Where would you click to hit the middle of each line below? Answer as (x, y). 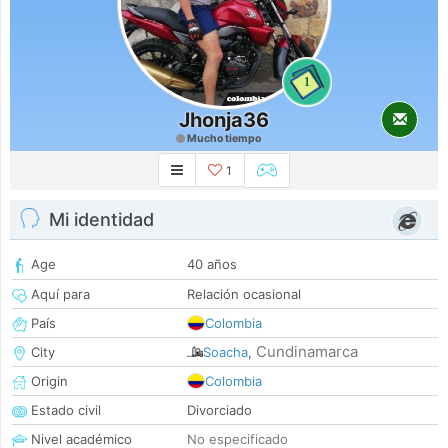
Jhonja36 (224, 120)
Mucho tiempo (223, 138)
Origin (47, 381)
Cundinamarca (307, 352)
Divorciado (219, 410)
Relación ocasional (244, 294)
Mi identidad (101, 220)
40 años (212, 264)
